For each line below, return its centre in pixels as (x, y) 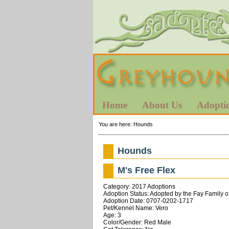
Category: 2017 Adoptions (139, 186)
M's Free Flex (147, 170)
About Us (162, 105)
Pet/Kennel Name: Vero (135, 208)
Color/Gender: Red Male (137, 222)
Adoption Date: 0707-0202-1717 (148, 201)
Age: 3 (112, 215)
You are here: (116, 124)
